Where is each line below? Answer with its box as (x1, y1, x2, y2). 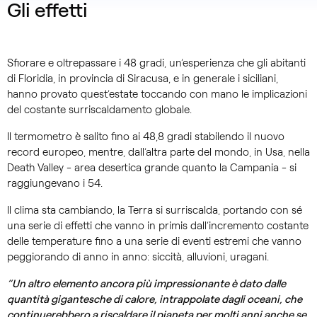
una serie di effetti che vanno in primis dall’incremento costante (7, 219, 309, 233)
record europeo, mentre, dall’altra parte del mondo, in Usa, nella (7, 146, 310, 159)
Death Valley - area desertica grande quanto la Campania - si (7, 161, 296, 175)
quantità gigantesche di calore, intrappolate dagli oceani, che (7, 293, 302, 306)
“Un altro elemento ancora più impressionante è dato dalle (7, 277, 286, 291)
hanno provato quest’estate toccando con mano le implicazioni (7, 88, 307, 101)
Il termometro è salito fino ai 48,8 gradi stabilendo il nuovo (7, 130, 284, 144)
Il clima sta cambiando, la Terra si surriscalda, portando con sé (7, 204, 302, 217)
